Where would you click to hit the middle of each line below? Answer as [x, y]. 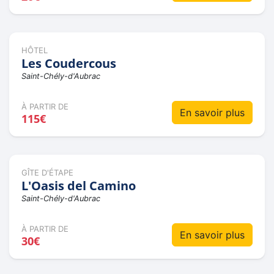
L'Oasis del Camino [79, 185]
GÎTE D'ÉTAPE [47, 172]
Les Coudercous [69, 63]
